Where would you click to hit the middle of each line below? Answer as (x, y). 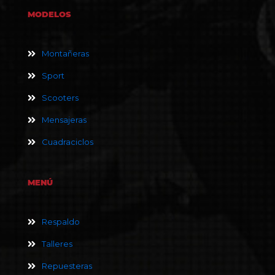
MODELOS (49, 14)
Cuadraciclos (68, 142)
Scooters (60, 98)
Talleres (57, 244)
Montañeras (65, 54)
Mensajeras (64, 120)
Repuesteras (67, 266)
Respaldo (61, 222)
